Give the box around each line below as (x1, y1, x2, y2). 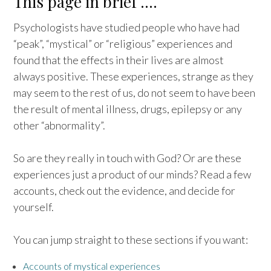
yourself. (13, 200, 54, 214)
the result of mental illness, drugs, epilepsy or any (13, 102, 243, 116)
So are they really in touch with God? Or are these (13, 151, 242, 165)
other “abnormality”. (13, 119, 106, 132)
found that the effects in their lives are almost (13, 53, 224, 67)
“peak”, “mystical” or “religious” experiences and (13, 37, 233, 51)
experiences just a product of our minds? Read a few (13, 168, 252, 181)
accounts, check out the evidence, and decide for (13, 184, 236, 198)
